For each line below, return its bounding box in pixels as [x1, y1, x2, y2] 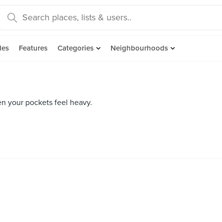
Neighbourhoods [111, 44, 168, 53]
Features [19, 44, 48, 53]
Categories [57, 44, 94, 53]
